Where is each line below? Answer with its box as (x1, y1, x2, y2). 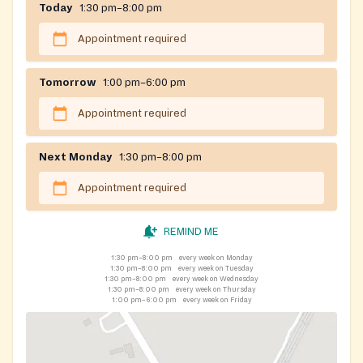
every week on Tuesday (177, 263, 254, 272)
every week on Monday (178, 253, 253, 262)
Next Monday (39, 151, 113, 163)
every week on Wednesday (173, 274, 258, 283)
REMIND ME (164, 225, 219, 237)
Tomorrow (39, 76, 96, 88)
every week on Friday (182, 295, 252, 304)
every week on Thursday (175, 284, 256, 293)
